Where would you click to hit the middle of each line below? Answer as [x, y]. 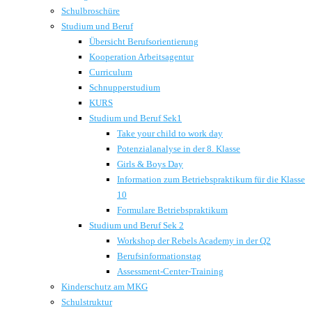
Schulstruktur [87, 302]
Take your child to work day [170, 133]
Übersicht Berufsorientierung [144, 41]
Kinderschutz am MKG [104, 287]
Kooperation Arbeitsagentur [141, 57]
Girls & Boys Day [150, 164]
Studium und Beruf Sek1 [135, 118]
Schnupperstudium [125, 87]
